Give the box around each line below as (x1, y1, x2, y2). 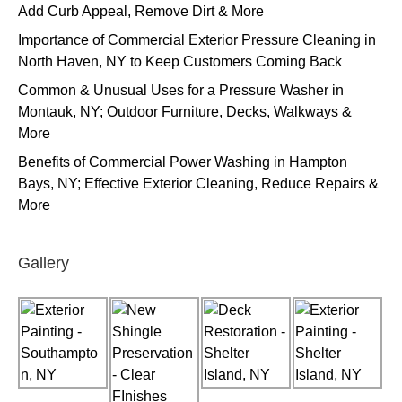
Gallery (18, 254, 69, 272)
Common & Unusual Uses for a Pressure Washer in (18, 83, 344, 98)
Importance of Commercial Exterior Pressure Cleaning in (18, 32, 376, 48)
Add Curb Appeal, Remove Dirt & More (18, 4, 264, 19)
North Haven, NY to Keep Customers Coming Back (18, 54, 342, 69)
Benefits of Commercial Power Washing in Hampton (18, 154, 347, 170)
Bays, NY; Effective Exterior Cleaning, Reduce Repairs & (18, 176, 379, 191)
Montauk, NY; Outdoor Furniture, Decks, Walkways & (18, 104, 352, 119)
